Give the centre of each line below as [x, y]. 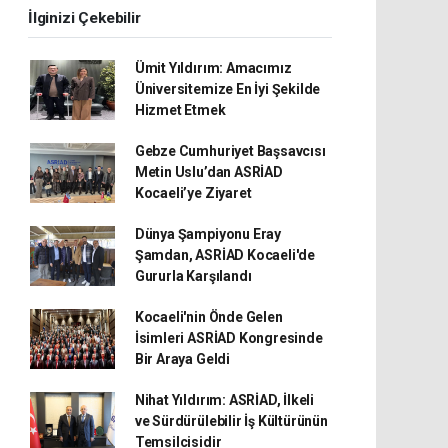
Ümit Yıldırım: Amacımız [213, 68]
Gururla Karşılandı [193, 276]
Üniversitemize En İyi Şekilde [227, 89]
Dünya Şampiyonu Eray [207, 234]
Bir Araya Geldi [182, 359]
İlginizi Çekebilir [84, 18]
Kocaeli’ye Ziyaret [193, 193]
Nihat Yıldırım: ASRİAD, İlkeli [224, 400]
